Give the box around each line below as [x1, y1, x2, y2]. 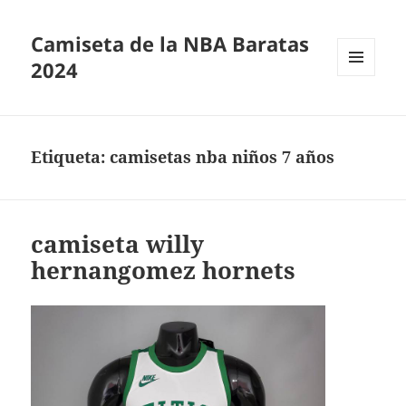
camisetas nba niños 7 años [110, 146, 335, 169]
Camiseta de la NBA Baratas [31, 30, 310, 58]
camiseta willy [31, 227, 205, 261]
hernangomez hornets [31, 254, 296, 287]
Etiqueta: [31, 146, 111, 169]
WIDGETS [337, 106, 389, 122]
